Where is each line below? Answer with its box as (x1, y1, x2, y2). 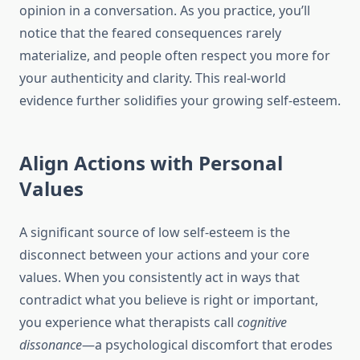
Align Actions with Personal (19, 149, 283, 177)
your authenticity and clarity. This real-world (19, 69, 286, 88)
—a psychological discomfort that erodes (82, 336, 333, 354)
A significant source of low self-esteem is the (19, 223, 290, 242)
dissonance (19, 336, 82, 354)
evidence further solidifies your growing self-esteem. (19, 92, 341, 110)
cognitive (237, 313, 287, 332)
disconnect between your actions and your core (19, 246, 309, 264)
